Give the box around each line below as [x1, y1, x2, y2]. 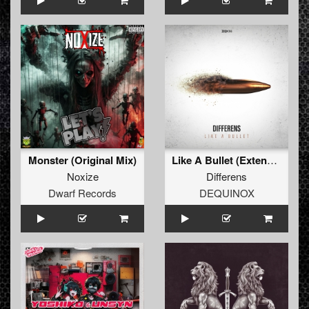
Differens [206, 169, 247, 184]
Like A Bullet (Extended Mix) [267, 152, 277, 168]
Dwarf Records [48, 186, 117, 201]
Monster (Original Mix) [28, 152, 137, 168]
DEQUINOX [199, 186, 255, 201]
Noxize [66, 169, 99, 184]
